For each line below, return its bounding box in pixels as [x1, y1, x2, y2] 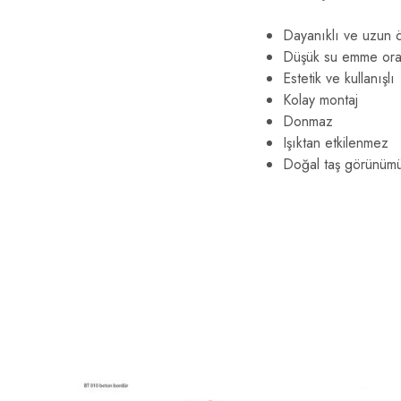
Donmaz [283, 110, 333, 132]
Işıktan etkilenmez [283, 132, 388, 153]
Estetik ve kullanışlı [283, 67, 395, 89]
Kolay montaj [283, 89, 358, 110]
